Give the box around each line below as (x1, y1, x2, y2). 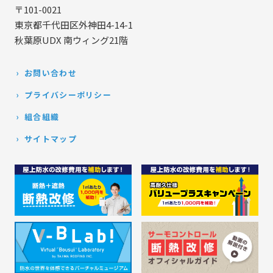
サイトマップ (24, 132, 77, 144)
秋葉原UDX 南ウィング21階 (15, 33, 128, 46)
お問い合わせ (24, 66, 77, 79)
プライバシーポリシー (24, 88, 112, 101)
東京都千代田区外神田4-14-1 (15, 18, 142, 31)
